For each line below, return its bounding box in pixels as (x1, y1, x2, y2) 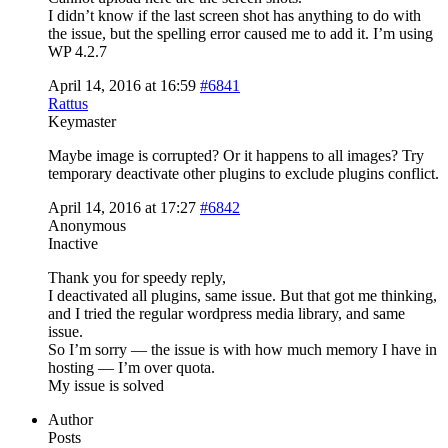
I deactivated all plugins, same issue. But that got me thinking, (48, 286, 437, 304)
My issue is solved (48, 376, 164, 394)
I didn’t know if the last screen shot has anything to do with (48, 6, 421, 24)
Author (48, 410, 93, 428)
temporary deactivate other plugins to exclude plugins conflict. (48, 164, 439, 182)
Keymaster (48, 112, 116, 130)
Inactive (48, 234, 98, 252)
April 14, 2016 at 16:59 (48, 76, 196, 94)
